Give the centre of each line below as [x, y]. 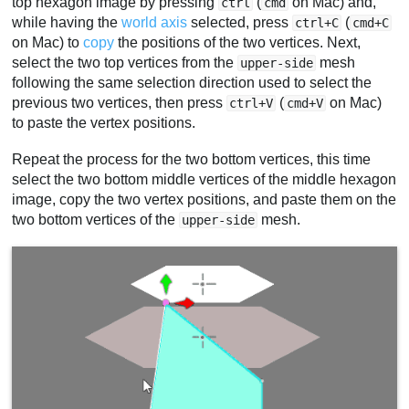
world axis [155, 23]
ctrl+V [252, 104]
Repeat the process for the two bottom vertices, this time [192, 159]
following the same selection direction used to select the [192, 83]
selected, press [240, 23]
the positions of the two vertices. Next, [238, 43]
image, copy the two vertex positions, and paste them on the [204, 199]
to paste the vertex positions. [104, 123]
